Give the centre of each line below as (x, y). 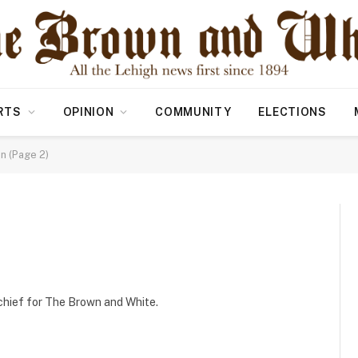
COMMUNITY (193, 112)
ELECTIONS (292, 112)
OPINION (88, 112)
